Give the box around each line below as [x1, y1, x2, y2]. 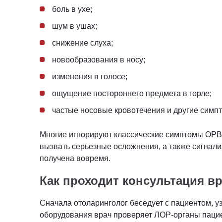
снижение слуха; [52, 38, 113, 47]
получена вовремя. [40, 154, 112, 163]
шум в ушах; [52, 21, 97, 30]
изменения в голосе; [52, 72, 127, 81]
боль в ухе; [52, 4, 92, 13]
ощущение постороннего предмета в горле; [52, 89, 212, 98]
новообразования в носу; [52, 55, 145, 64]
